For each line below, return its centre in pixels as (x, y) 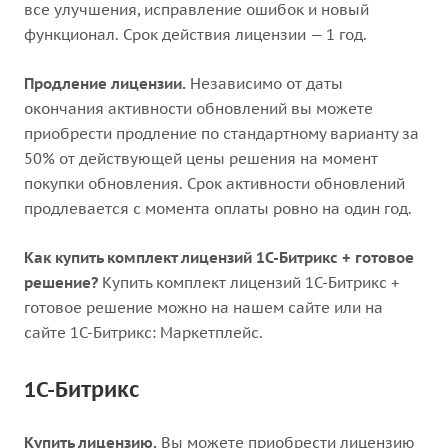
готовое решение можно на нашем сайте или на (203, 307)
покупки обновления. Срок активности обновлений (214, 183)
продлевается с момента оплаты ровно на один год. (218, 208)
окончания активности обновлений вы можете (198, 108)
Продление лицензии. (105, 83)
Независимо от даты (264, 83)
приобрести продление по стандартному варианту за (221, 133)
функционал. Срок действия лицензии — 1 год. (195, 34)
